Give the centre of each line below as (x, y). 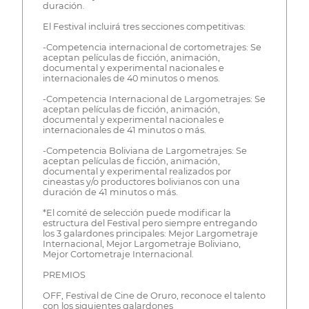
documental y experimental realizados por (137, 172)
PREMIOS (64, 275)
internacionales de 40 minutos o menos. (131, 79)
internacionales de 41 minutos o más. (124, 130)
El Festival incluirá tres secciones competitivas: (144, 27)
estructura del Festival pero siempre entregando (150, 223)
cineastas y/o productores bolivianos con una (141, 182)
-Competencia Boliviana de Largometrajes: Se (144, 151)
